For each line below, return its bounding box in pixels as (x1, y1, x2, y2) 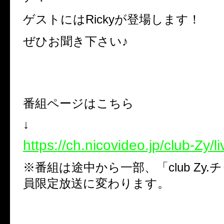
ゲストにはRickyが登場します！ (23, 12, 200, 26)
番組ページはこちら (23, 96, 134, 110)
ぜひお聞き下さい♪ (23, 34, 128, 48)
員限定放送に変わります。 (23, 176, 169, 190)
